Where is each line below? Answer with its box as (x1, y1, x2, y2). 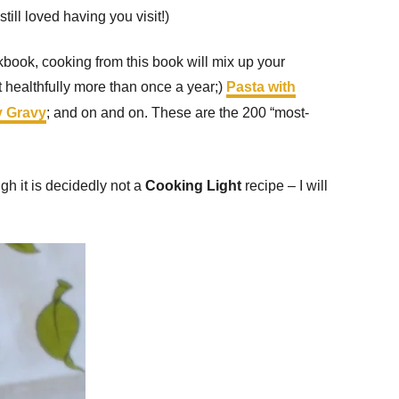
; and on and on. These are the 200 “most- (46, 105, 309, 120)
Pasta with (226, 79, 296, 94)
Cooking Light (145, 178, 241, 193)
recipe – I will (241, 178, 328, 193)
